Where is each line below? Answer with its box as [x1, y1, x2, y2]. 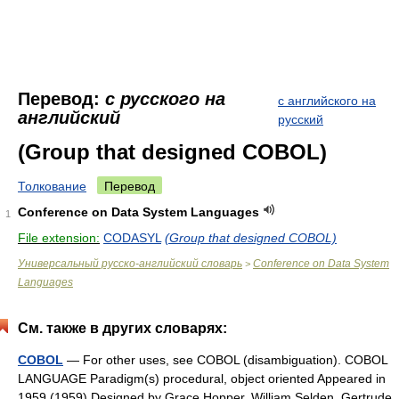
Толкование [18, 179, 86, 193]
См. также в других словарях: [18, 321, 227, 336]
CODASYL [103, 231, 161, 245]
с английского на [278, 94, 376, 108]
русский [278, 112, 323, 126]
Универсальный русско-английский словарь [18, 257, 242, 270]
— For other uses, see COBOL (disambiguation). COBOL [63, 353, 387, 367]
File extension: [18, 231, 100, 245]
